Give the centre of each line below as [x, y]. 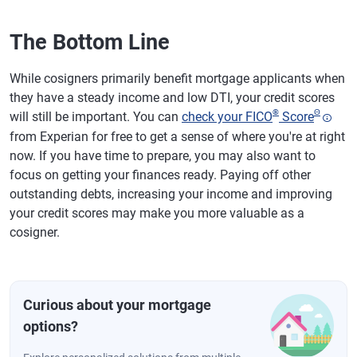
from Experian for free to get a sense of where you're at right [177, 136]
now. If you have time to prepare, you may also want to [163, 155]
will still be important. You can [96, 117]
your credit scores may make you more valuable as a [157, 213]
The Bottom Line [90, 42]
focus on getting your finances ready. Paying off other [160, 175]
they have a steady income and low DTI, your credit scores [172, 98]
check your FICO [227, 117]
